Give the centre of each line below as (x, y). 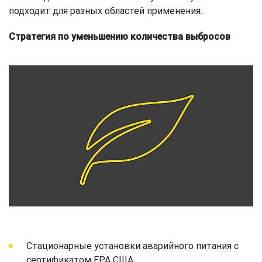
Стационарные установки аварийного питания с (132, 246)
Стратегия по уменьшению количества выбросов (120, 37)
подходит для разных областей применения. (106, 11)
